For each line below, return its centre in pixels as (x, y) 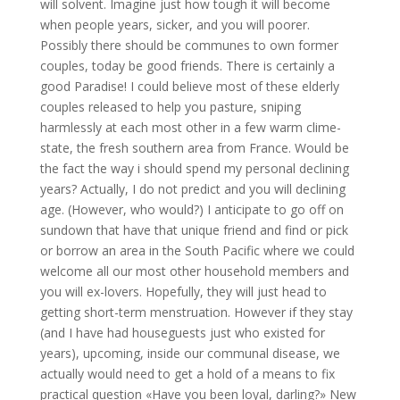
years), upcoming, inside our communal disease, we (190, 353)
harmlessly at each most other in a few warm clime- (190, 127)
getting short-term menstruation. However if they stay (196, 312)
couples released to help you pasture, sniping (170, 107)
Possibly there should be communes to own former (189, 45)
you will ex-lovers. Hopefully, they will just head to (183, 292)
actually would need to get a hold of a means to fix (187, 374)
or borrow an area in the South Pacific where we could (197, 250)
